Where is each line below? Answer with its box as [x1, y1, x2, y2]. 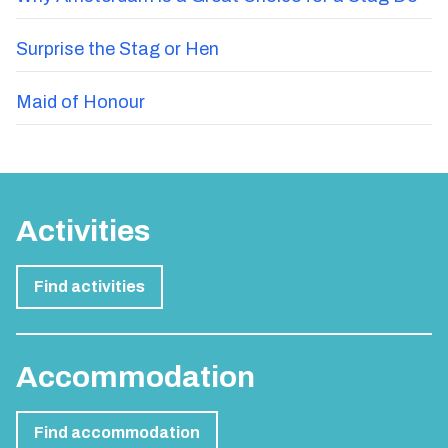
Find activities [34, 278, 145, 296]
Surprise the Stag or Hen [16, 39, 219, 60]
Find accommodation [34, 424, 200, 442]
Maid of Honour [16, 92, 145, 113]
